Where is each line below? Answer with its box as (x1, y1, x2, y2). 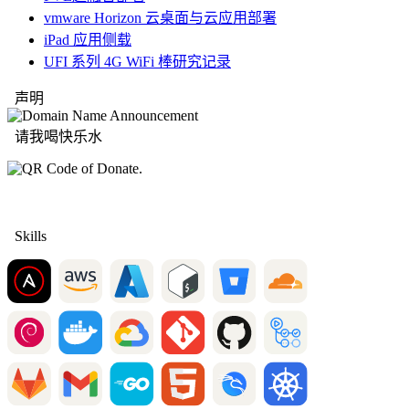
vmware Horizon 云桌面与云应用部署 (44, 10, 277, 26)
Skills (7, 228, 47, 245)
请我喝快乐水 (7, 129, 102, 145)
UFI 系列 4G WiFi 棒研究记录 (44, 54, 231, 70)
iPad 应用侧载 (44, 32, 131, 48)
